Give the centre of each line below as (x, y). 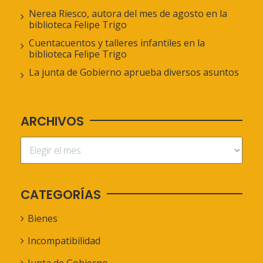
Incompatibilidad (64, 241)
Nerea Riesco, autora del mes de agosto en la (128, 14)
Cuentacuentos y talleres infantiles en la (117, 43)
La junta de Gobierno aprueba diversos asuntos (134, 72)
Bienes (43, 218)
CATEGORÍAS (61, 195)
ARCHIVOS (52, 121)
